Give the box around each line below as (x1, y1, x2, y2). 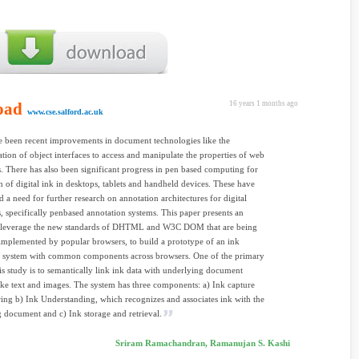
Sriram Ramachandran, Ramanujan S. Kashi (115, 338, 290, 348)
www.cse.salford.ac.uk (27, 107, 103, 116)
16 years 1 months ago (229, 99, 298, 107)
